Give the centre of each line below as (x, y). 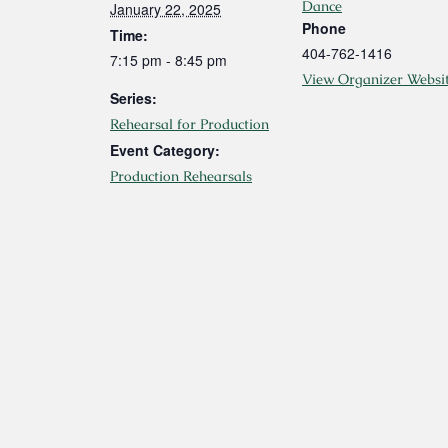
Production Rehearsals (181, 175)
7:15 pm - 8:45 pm (168, 59)
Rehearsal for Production (189, 123)
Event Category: (165, 149)
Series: (133, 97)
